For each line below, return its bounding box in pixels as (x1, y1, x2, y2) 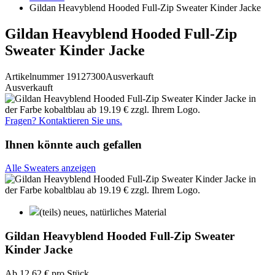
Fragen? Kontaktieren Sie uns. (5, 115, 122, 126)
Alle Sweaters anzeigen (5, 163, 96, 174)
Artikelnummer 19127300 (5, 71, 106, 82)
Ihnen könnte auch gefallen (5, 137, 142, 151)
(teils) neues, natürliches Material (39, 207, 166, 218)
